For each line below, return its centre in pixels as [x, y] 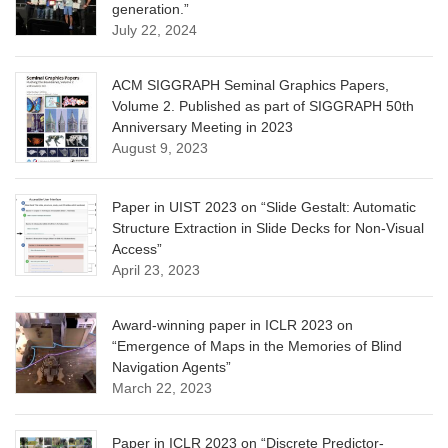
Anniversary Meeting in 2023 [202, 126]
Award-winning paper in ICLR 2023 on [232, 324]
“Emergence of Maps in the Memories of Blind [257, 345]
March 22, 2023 [162, 387]
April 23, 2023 [156, 269]
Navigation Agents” [171, 366]
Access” [137, 248]
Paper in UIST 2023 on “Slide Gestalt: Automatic [264, 206]
